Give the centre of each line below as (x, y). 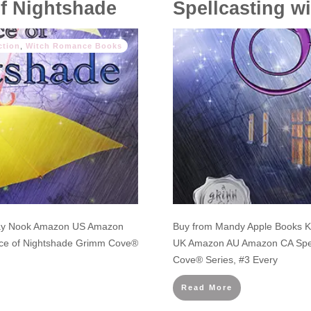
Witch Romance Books (74, 46)
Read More (207, 287)
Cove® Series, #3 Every (225, 260)
